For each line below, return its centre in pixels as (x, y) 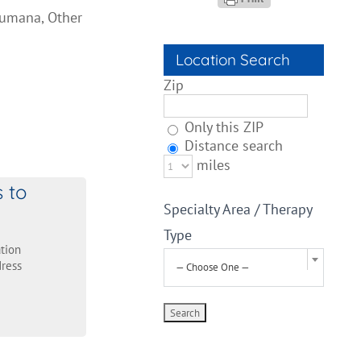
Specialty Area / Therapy (238, 209)
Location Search (233, 60)
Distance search (232, 145)
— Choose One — (213, 267)
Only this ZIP (222, 127)
